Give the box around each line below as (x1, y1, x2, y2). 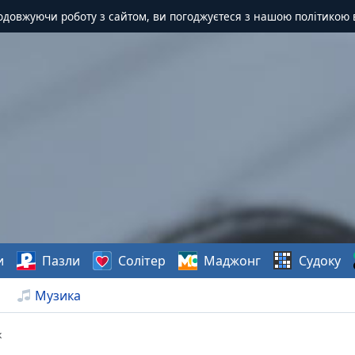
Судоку (298, 252, 341, 269)
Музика (35, 287, 81, 304)
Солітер (117, 252, 166, 269)
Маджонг (203, 252, 261, 269)
